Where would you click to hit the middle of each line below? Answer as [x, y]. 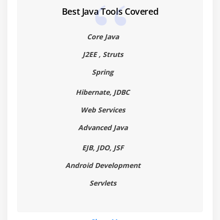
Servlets [103, 183]
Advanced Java [103, 128]
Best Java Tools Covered [110, 12]
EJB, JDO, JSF [103, 148]
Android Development [103, 165]
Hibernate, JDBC [103, 92]
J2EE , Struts [103, 55]
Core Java [103, 37]
